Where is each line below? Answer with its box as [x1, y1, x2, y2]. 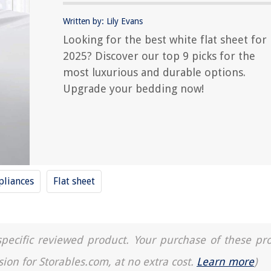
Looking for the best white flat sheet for [63, 33, 267, 46]
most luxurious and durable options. [63, 66, 246, 79]
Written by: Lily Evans [63, 16, 143, 26]
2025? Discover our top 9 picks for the [63, 50, 255, 62]
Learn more [197, 255, 254, 268]
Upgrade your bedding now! [63, 82, 204, 95]
